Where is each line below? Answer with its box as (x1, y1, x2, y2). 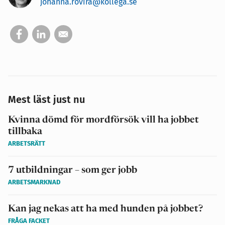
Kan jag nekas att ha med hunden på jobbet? (8, 204, 203, 214)
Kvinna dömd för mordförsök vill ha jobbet (8, 115, 199, 125)
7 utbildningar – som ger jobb (8, 165, 137, 175)
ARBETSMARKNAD (8, 178, 60, 186)
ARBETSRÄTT (8, 139, 45, 147)
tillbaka (8, 127, 42, 137)
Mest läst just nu (8, 93, 85, 105)
